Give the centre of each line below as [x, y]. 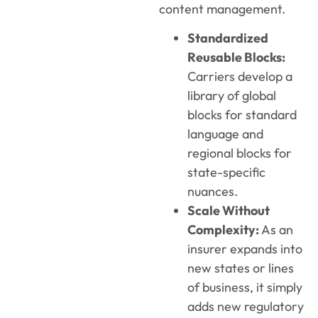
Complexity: [223, 230]
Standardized [228, 38]
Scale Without [229, 211]
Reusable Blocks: [236, 57]
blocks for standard [242, 115]
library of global [232, 96]
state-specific [226, 172]
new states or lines [241, 268]
